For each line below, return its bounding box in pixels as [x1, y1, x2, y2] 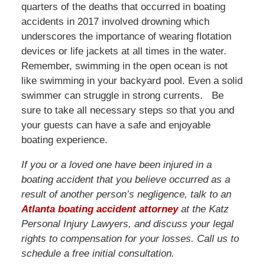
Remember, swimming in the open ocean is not [21, 60, 228, 72]
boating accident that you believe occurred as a [21, 174, 230, 186]
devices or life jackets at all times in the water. [21, 46, 227, 57]
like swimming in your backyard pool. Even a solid [21, 75, 243, 87]
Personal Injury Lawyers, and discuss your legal [21, 218, 234, 230]
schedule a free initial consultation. [21, 248, 174, 260]
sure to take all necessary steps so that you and [21, 105, 234, 117]
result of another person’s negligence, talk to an [21, 189, 231, 201]
